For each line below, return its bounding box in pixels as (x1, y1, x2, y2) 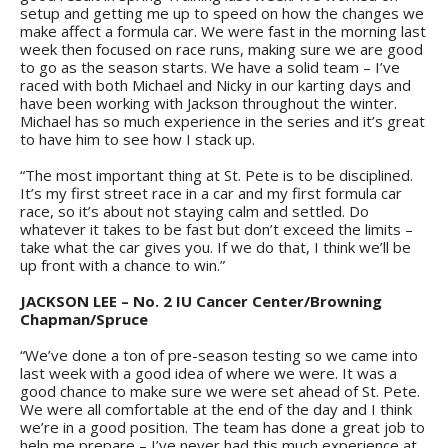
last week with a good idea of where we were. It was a (20, 362, 397, 383)
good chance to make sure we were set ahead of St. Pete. (20, 380, 420, 401)
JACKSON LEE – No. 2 (20, 290, 176, 311)
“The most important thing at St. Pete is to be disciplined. (20, 164, 413, 185)
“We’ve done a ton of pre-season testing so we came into (20, 344, 418, 365)
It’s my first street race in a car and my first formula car (20, 182, 402, 203)
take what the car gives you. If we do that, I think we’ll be (20, 236, 411, 257)
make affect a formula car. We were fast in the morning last (20, 20, 426, 41)
